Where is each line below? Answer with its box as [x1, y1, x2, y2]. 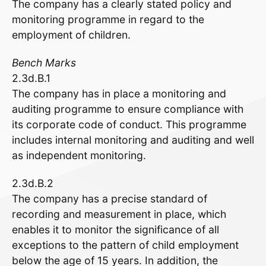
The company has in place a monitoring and [12, 87, 226, 100]
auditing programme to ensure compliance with [12, 102, 243, 115]
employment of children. [12, 28, 131, 42]
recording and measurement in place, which [12, 207, 226, 220]
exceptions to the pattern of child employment [12, 238, 239, 251]
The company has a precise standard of [12, 192, 207, 205]
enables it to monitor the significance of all [12, 223, 219, 236]
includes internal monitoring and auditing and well [12, 133, 254, 146]
